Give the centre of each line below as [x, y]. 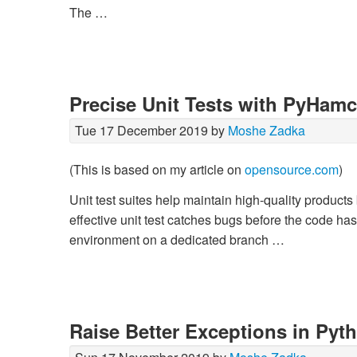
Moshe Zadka [267, 131]
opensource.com [292, 170]
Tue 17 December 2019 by [151, 131]
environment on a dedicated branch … [177, 239]
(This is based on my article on [157, 170]
